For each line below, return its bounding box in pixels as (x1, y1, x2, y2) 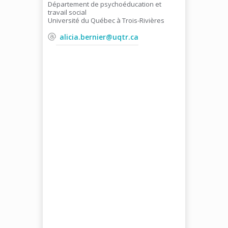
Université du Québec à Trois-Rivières (48, 16, 164, 25)
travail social (48, 8, 87, 17)
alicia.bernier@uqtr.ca (60, 32, 138, 42)
